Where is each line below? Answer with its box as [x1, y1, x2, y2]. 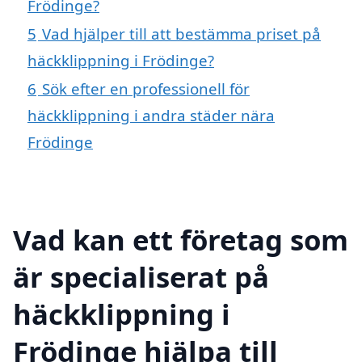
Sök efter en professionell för [42, 78, 250, 99]
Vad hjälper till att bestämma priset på [42, 23, 321, 44]
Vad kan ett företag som [13, 221, 348, 259]
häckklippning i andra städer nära [27, 104, 275, 125]
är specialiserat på [13, 258, 269, 297]
